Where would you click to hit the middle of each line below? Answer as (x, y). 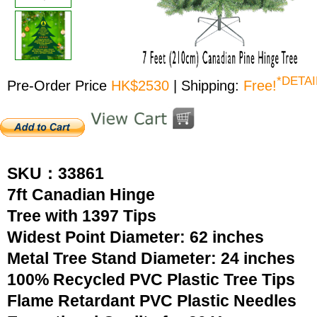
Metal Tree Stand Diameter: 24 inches (151, 258)
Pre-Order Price (57, 85)
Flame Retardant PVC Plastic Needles (152, 301)
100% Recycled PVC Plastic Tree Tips (151, 279)
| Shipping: (208, 85)
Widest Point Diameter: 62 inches (136, 237)
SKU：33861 (56, 173)
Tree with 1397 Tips (82, 216)
